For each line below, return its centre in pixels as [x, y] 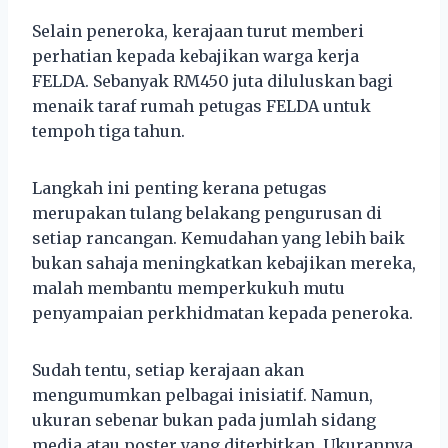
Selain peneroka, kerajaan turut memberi [198, 30]
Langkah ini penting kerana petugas [179, 187]
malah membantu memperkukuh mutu [188, 287]
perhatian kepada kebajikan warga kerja [195, 55]
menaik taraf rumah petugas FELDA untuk [201, 105]
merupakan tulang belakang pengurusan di [207, 212]
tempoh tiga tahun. [108, 130]
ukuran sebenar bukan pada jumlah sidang [204, 419]
